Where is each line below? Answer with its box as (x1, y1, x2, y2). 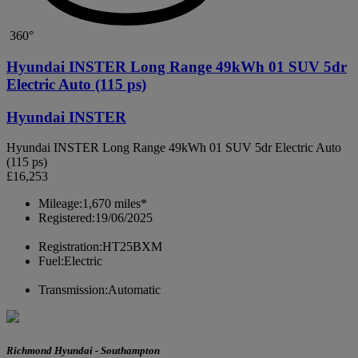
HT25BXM (102, 240, 162, 254)
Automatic (108, 283, 161, 297)
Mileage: (38, 197, 82, 211)
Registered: (38, 211, 95, 225)
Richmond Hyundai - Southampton (6, 344, 160, 356)
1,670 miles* (82, 197, 147, 211)
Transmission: (38, 283, 108, 297)
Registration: (38, 240, 102, 254)
